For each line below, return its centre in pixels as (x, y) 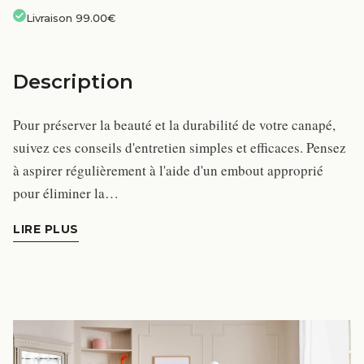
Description (73, 82)
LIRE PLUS (46, 229)
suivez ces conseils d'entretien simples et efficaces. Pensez (180, 147)
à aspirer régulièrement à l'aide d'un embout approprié (168, 170)
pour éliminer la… (66, 193)
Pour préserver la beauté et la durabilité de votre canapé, (174, 125)
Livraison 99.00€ (71, 17)
